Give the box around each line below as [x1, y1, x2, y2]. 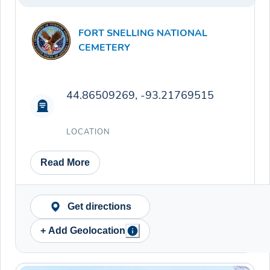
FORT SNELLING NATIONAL [78, 26, 207, 40]
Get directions [67, 201, 131, 212]
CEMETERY [78, 40, 130, 54]
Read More [40, 157, 90, 168]
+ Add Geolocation [40, 225, 125, 236]
